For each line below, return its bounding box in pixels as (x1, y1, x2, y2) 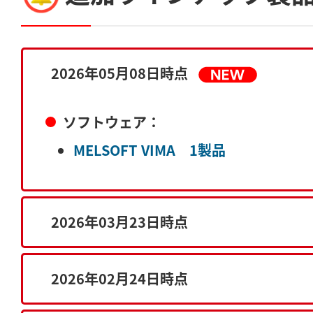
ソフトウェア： (59, 112, 161, 133)
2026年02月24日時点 (51, 268, 188, 289)
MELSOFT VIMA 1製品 (73, 140, 226, 161)
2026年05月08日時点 (51, 62, 188, 83)
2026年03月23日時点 (51, 212, 188, 233)
